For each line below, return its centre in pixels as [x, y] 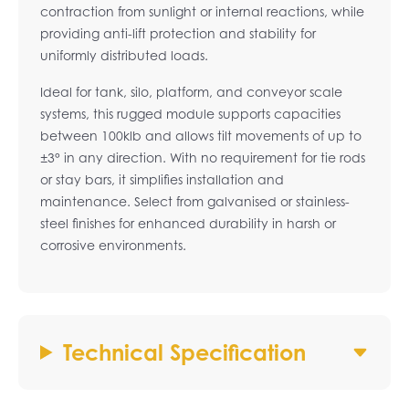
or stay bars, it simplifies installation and [162, 179]
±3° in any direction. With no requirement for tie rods [203, 157]
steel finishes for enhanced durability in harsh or [188, 223]
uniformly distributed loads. [124, 55]
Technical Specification [185, 352]
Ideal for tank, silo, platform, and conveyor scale [191, 92]
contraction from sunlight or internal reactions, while [202, 11]
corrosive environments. [113, 245]
